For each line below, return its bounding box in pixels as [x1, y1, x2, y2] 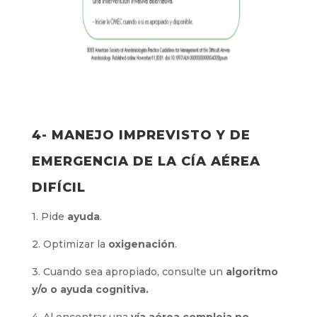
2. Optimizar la [31, 238, 108, 250]
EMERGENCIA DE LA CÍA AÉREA [31, 154, 260, 169]
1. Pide [31, 210, 67, 223]
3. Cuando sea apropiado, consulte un [31, 265, 226, 278]
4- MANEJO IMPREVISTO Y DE [31, 127, 250, 143]
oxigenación [108, 238, 175, 250]
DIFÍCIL [31, 180, 86, 195]
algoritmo [225, 265, 278, 278]
